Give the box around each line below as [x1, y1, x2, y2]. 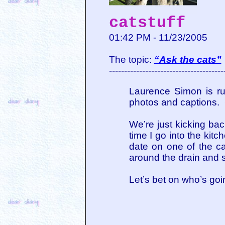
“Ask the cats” [154, 54, 221, 65]
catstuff [108, 14, 185, 33]
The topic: [108, 54, 154, 65]
